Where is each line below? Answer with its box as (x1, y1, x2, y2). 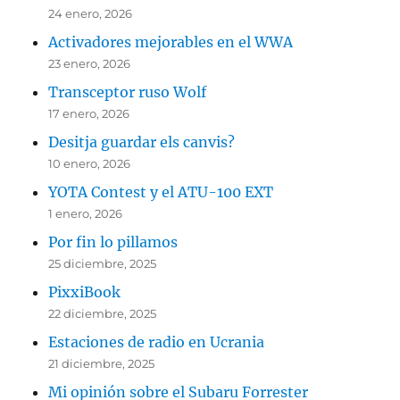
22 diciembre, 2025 (48, 305, 157, 321)
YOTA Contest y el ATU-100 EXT (48, 182, 274, 201)
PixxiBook (48, 282, 121, 301)
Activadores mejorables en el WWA (48, 32, 294, 51)
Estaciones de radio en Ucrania (48, 332, 265, 351)
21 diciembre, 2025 (48, 355, 155, 371)
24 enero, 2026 (48, 5, 133, 21)
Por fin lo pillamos (48, 232, 179, 251)
